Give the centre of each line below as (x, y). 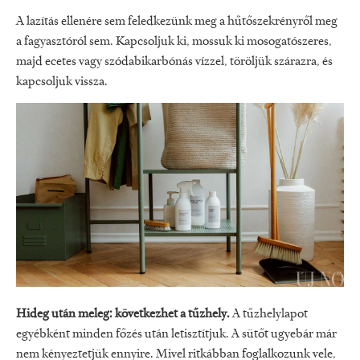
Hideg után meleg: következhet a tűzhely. (124, 315)
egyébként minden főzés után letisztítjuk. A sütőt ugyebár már (176, 335)
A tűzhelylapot (270, 315)
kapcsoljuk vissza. (62, 82)
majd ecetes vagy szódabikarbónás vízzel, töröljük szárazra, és (174, 61)
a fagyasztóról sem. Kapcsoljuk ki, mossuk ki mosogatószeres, (174, 41)
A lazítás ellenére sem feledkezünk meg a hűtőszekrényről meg (177, 21)
